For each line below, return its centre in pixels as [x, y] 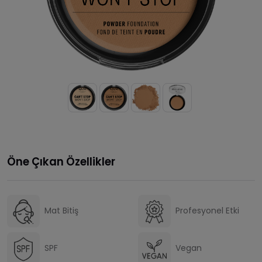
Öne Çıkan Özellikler [61, 161]
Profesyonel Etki [207, 211]
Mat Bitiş [61, 211]
